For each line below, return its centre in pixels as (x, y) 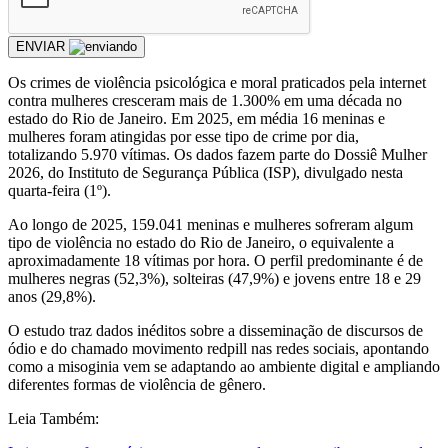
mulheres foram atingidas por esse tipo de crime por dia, (183, 136)
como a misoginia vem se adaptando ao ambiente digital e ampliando (224, 366)
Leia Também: (53, 418)
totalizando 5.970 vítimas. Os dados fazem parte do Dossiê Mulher (217, 154)
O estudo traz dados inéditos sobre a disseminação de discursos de (215, 330)
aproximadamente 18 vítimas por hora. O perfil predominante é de (215, 260)
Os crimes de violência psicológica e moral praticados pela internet (217, 82)
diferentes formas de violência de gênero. (137, 384)
